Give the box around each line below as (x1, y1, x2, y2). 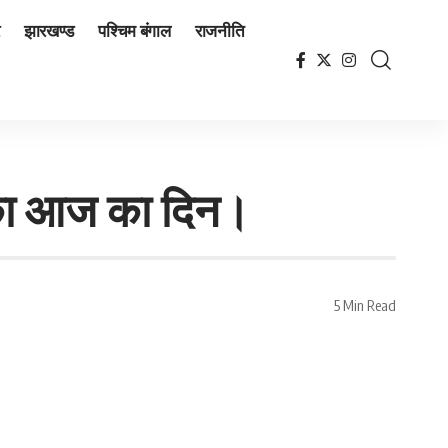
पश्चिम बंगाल (98, 18, 171, 41)
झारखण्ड (23, 18, 75, 41)
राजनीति (194, 18, 245, 41)
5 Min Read (334, 295, 396, 314)
